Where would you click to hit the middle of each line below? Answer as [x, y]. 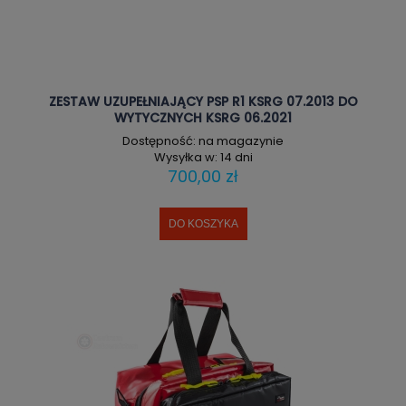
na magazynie [241, 140]
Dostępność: [159, 140]
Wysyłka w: [185, 157]
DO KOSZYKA [203, 224]
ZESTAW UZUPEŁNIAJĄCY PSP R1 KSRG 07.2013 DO [203, 102]
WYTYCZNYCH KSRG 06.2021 [203, 118]
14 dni [236, 157]
